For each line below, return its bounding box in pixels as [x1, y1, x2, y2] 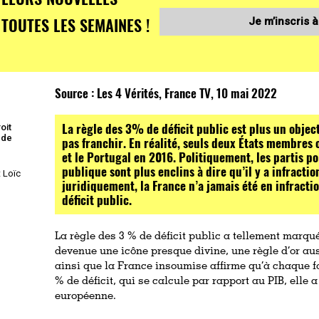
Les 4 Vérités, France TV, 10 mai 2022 [97, 83, 278, 102]
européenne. [55, 291, 117, 302]
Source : [55, 83, 98, 102]
